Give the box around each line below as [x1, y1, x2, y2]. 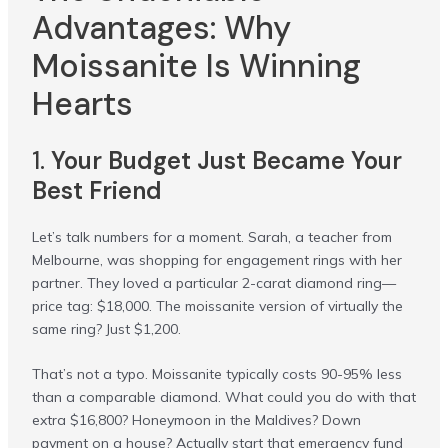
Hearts [31, 83, 133, 126]
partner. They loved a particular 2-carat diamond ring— [31, 273, 396, 292]
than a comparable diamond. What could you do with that [31, 388, 416, 407]
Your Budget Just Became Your [50, 144, 402, 176]
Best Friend [31, 174, 162, 206]
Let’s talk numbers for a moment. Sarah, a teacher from [31, 227, 392, 246]
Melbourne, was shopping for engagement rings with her [31, 250, 402, 269]
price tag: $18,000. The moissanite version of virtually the [31, 296, 403, 315]
